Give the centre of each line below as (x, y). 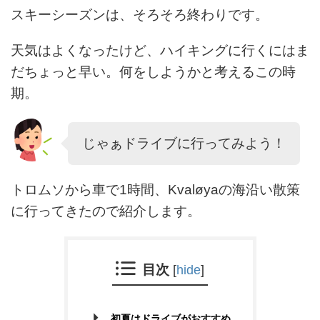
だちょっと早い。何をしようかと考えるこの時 (153, 72)
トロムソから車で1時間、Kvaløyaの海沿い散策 (155, 190)
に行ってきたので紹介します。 (106, 211)
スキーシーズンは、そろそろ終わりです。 (140, 15)
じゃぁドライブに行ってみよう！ (184, 143)
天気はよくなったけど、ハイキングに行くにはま (160, 50)
